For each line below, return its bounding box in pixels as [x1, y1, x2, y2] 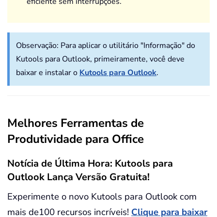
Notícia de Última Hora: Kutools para [7, 156, 173, 170]
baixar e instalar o [16, 67, 79, 78]
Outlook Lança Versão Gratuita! [7, 170, 150, 184]
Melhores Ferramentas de [7, 115, 144, 131]
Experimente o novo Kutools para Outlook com [7, 190, 197, 203]
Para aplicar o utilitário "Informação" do [61, 40, 195, 51]
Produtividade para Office [7, 131, 144, 147]
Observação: [16, 40, 59, 51]
